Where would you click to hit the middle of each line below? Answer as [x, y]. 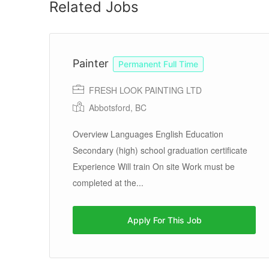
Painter [92, 63]
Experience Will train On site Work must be [154, 166]
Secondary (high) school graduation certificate [160, 150]
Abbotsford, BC [118, 107]
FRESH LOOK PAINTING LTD [144, 90]
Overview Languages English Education [148, 134]
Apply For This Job [164, 220]
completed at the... [108, 183]
